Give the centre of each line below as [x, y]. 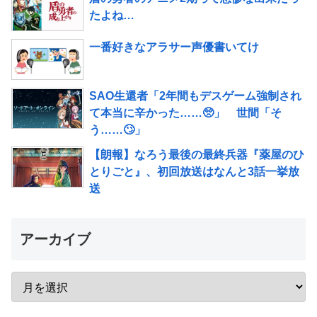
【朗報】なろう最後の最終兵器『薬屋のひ [197, 155]
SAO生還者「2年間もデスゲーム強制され [195, 96]
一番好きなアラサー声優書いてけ [174, 47]
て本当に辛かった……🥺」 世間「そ [185, 113]
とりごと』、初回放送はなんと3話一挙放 [194, 172]
